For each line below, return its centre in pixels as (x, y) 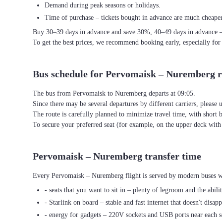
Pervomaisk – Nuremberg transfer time (117, 156)
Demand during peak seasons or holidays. (103, 5)
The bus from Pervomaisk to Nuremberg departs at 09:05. (114, 93)
